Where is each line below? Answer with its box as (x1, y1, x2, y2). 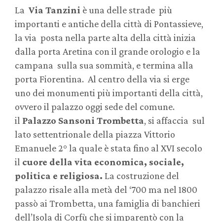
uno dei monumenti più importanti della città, (15, 87, 203, 99)
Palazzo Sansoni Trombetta (22, 115, 144, 126)
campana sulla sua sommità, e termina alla (15, 60, 193, 71)
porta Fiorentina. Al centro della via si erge (15, 74, 189, 85)
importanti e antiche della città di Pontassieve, (15, 18, 203, 30)
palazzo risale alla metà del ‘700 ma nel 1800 (15, 184, 197, 195)
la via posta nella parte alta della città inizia (15, 32, 196, 43)
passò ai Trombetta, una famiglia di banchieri (15, 198, 200, 209)
